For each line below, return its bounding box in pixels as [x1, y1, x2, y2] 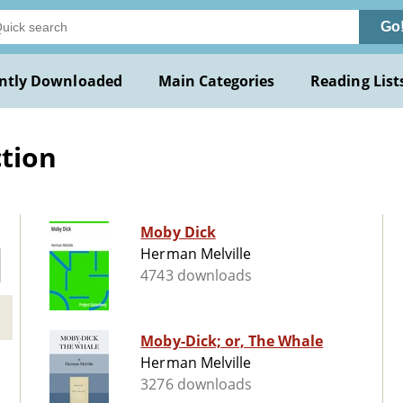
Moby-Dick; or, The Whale [140, 331, 324, 352]
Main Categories [157, 71, 275, 91]
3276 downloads [140, 374, 252, 395]
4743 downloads [140, 265, 252, 286]
